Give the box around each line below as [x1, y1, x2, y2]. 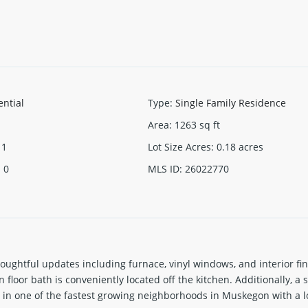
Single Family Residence [175, 96, 286, 109]
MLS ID [148, 162, 179, 175]
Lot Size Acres [148, 140, 211, 153]
